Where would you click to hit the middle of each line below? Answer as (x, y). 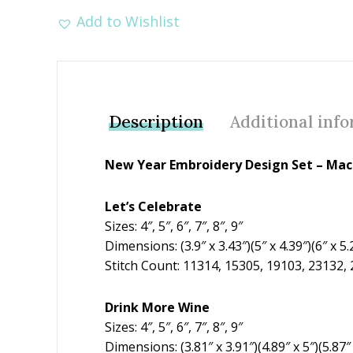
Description (156, 122)
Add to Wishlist (128, 21)
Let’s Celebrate (153, 206)
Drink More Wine (157, 307)
